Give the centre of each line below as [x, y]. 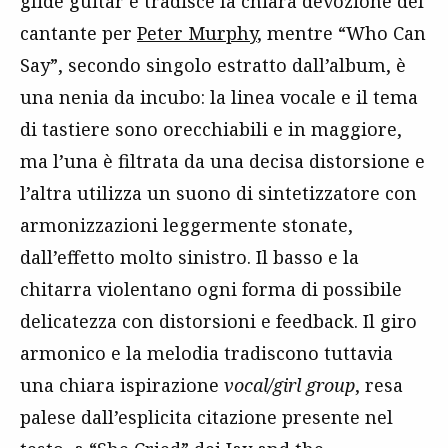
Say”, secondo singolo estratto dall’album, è [213, 64]
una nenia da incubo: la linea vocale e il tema [219, 96]
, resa [379, 384]
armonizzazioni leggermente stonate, [186, 224]
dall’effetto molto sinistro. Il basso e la [189, 256]
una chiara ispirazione [122, 384]
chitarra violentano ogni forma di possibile [211, 288]
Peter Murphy [197, 32]
